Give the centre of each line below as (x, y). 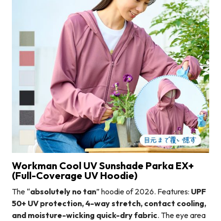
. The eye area (182, 215)
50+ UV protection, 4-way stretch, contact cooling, (109, 203)
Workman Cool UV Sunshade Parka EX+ (103, 165)
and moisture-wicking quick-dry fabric (85, 215)
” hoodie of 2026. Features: (144, 191)
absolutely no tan (63, 191)
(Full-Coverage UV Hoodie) (75, 175)
